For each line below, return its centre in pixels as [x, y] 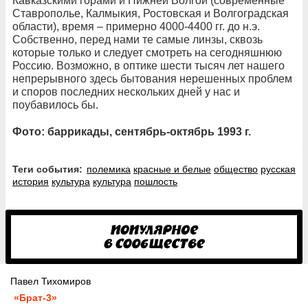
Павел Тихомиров [51, 282]
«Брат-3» [35, 298]
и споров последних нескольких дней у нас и [126, 92]
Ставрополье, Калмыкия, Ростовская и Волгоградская [151, 14]
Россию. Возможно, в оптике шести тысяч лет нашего [148, 66]
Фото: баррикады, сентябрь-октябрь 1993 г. [132, 132]
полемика [109, 169]
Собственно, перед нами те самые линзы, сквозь [137, 40]
